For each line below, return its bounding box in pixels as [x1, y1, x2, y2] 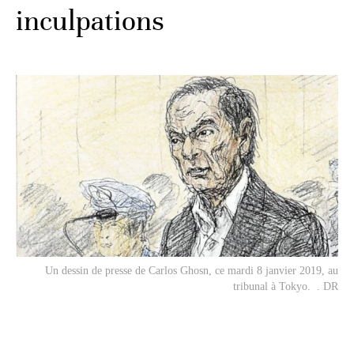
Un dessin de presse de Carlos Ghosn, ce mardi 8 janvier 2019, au [45, 264, 338, 277]
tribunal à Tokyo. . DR [233, 280, 338, 292]
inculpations [16, 3, 164, 38]
